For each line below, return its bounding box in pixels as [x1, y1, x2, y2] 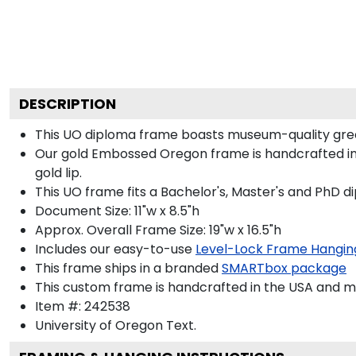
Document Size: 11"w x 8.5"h [35, 201, 199, 220]
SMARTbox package [222, 258, 346, 277]
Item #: [35, 296, 84, 315]
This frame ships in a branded [35, 258, 219, 277]
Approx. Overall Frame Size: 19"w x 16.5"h [35, 220, 281, 239]
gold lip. [35, 163, 82, 182]
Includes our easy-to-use [35, 239, 192, 258]
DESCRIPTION [19, 93, 116, 114]
